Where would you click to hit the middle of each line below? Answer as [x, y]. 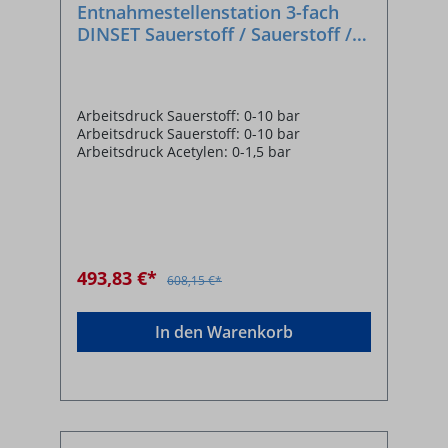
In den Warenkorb [224, 331]
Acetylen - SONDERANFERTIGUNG [222, 55]
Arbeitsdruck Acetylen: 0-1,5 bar [184, 151]
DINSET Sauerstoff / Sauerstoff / [214, 33]
